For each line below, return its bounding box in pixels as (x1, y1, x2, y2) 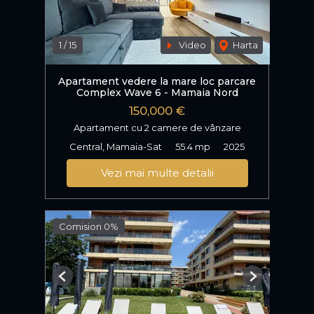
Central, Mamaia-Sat (69, 140, 162, 152)
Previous (62, 275, 101, 287)
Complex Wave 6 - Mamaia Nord (76, 86, 238, 100)
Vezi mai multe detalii (100, 165, 214, 179)
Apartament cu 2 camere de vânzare (73, 121, 241, 133)
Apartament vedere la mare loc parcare (58, 75, 256, 88)
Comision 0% (59, 220, 118, 232)
